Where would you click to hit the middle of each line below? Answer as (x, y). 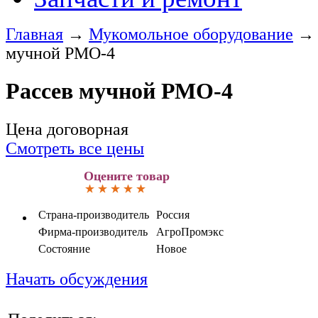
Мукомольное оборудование (191, 34)
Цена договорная (67, 129)
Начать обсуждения (77, 279)
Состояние (64, 248)
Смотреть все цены (75, 148)
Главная (34, 34)
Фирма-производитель (93, 231)
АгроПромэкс (190, 231)
